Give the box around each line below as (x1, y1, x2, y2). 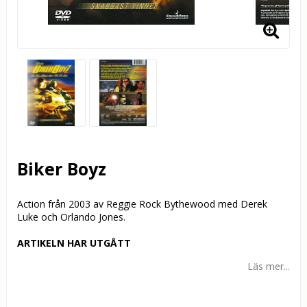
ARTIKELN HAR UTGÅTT (17, 236, 131, 250)
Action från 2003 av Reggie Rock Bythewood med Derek (17, 197, 267, 211)
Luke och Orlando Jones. (17, 210, 125, 224)
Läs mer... (247, 260, 290, 273)
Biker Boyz (17, 157, 106, 181)
